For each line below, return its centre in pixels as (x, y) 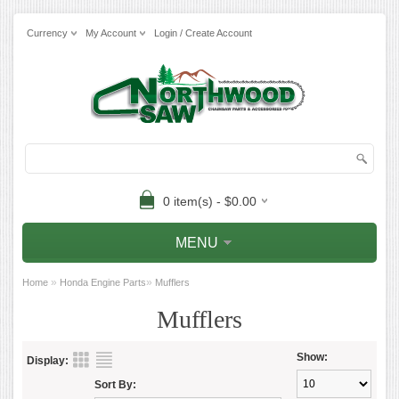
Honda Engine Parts (103, 282)
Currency (47, 33)
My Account (111, 33)
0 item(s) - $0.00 (209, 201)
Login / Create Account (203, 33)
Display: (48, 361)
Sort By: (115, 385)
